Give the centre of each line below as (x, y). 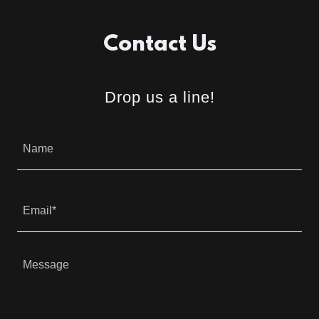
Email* (40, 211)
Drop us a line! (159, 98)
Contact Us (159, 46)
